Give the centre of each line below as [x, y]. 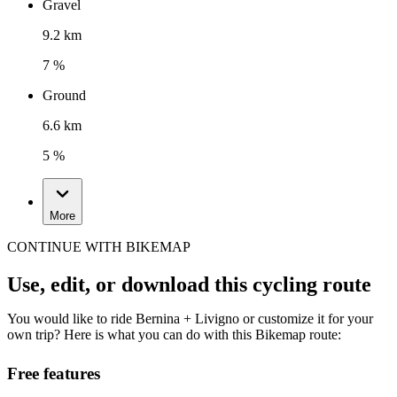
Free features [54, 374]
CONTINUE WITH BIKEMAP [99, 247]
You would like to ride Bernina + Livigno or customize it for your [190, 319]
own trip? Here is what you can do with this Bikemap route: [174, 335]
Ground [64, 96]
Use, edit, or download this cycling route [189, 285]
